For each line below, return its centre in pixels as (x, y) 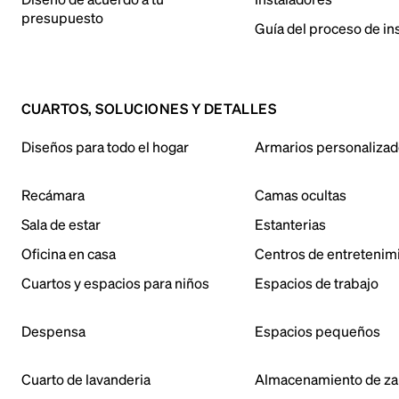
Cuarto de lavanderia (86, 379)
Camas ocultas (301, 195)
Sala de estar (61, 224)
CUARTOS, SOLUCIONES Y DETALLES (149, 108)
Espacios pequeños (318, 331)
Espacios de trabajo (317, 283)
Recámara (53, 195)
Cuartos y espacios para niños (115, 283)
